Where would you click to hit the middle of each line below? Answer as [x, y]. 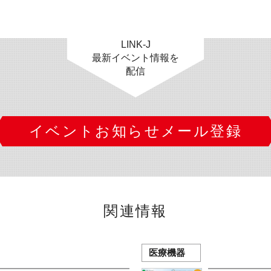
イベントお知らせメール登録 [135, 131]
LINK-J [135, 44]
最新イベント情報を [135, 58]
